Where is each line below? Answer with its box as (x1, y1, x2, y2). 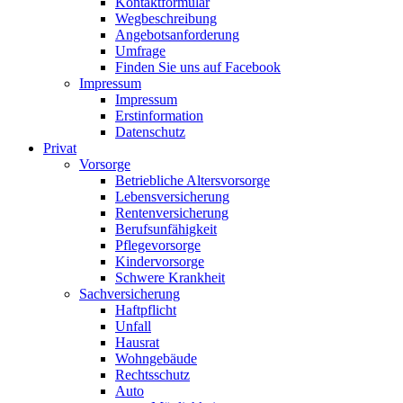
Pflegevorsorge (115, 237, 201, 253)
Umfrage (115, 43, 166, 58)
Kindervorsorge (115, 254, 204, 269)
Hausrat (115, 335, 159, 350)
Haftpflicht (115, 302, 176, 318)
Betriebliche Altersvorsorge (115, 173, 270, 188)
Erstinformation (115, 108, 203, 123)
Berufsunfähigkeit (115, 221, 217, 237)
